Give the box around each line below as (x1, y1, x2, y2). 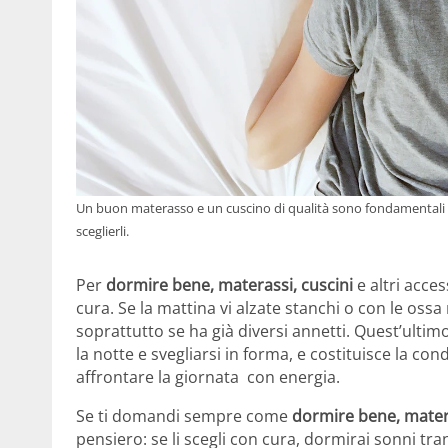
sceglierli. (76, 222, 129, 241)
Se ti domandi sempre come (76, 405, 292, 428)
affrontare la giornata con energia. (76, 366, 340, 389)
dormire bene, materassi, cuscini (106, 274, 353, 297)
